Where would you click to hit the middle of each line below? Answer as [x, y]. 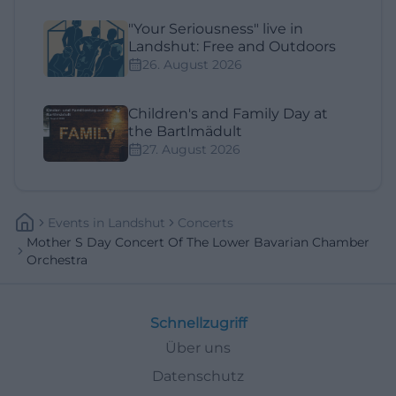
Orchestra [57, 260]
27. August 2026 [191, 150]
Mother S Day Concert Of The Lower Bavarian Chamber [198, 243]
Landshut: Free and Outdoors [232, 47]
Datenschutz [198, 377]
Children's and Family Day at [228, 114]
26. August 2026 [192, 65]
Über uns [198, 348]
